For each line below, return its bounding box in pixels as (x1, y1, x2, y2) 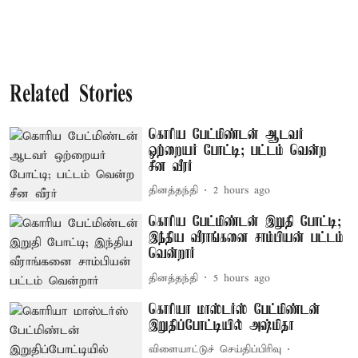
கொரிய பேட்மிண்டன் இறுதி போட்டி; (149, 214, 342, 231)
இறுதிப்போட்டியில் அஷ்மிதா (149, 317, 295, 334)
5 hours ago (213, 271, 271, 285)
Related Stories (10, 82, 133, 108)
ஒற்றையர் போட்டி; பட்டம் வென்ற (149, 142, 328, 159)
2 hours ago (213, 184, 271, 197)
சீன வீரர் (149, 158, 193, 175)
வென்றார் (149, 246, 196, 263)
